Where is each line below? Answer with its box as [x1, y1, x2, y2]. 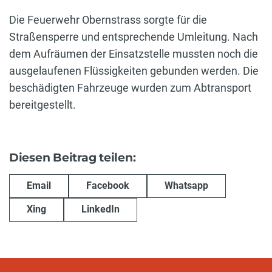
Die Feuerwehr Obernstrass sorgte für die [9, 13, 207, 26]
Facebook [86, 180, 129, 192]
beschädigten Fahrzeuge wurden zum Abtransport [9, 81, 251, 94]
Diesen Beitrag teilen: [9, 150, 136, 165]
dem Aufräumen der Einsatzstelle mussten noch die [9, 47, 258, 60]
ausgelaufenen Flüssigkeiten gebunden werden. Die [9, 64, 259, 77]
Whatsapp [165, 180, 208, 192]
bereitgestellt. [9, 98, 76, 111]
